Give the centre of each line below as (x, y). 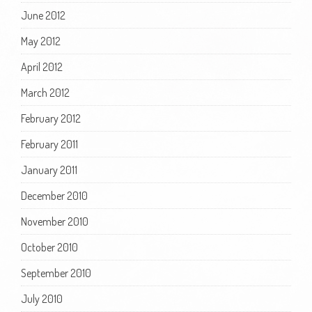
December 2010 (54, 195)
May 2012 (41, 41)
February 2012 (51, 118)
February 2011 (49, 144)
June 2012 (43, 15)
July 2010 (42, 298)
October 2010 (49, 247)
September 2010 (56, 273)
